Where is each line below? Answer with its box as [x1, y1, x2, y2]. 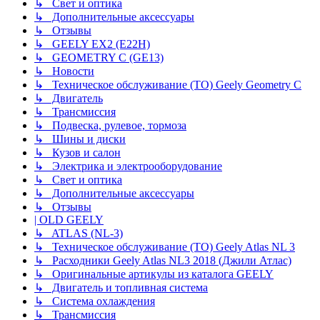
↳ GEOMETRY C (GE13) [34, 51, 164, 64]
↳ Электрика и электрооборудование [34, 159, 222, 172]
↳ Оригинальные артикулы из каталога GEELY [34, 267, 274, 280]
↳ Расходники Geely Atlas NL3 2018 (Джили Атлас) [34, 254, 291, 266]
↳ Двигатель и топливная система [34, 281, 208, 294]
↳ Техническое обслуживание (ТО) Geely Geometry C [34, 78, 301, 91]
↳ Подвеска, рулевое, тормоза [34, 119, 186, 131]
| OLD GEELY [34, 213, 104, 226]
